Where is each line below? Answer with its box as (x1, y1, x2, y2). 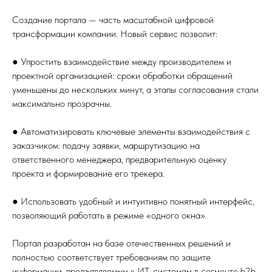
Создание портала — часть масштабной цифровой (12, 14, 214, 25)
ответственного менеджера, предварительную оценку (12, 154, 226, 165)
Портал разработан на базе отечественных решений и (12, 237, 231, 249)
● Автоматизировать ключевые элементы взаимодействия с (12, 126, 250, 137)
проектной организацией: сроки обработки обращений (12, 70, 233, 81)
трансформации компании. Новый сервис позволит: (12, 28, 217, 39)
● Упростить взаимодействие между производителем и (12, 56, 231, 67)
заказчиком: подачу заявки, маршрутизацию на (12, 140, 200, 151)
